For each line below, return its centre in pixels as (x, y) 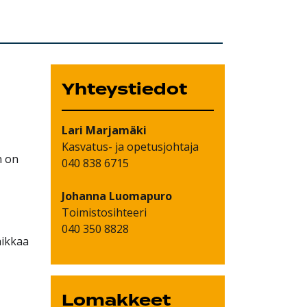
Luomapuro (139, 196)
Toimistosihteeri (105, 212)
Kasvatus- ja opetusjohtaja (131, 146)
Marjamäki (115, 130)
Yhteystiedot (125, 89)
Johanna (84, 196)
